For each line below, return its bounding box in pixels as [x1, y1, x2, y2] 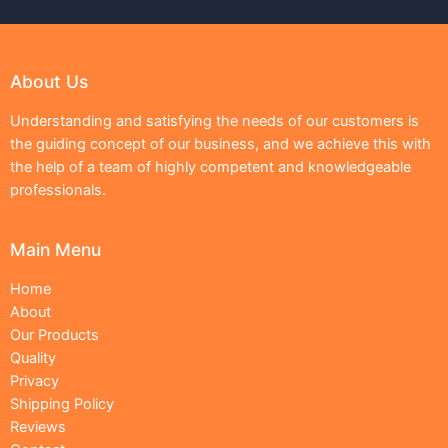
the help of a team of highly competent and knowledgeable [10, 157, 411, 176]
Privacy [10, 371, 59, 390]
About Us [10, 71, 88, 93]
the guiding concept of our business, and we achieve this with [10, 134, 431, 153]
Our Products [10, 325, 99, 344]
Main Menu [10, 239, 101, 261]
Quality [10, 348, 56, 367]
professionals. [10, 180, 106, 199]
